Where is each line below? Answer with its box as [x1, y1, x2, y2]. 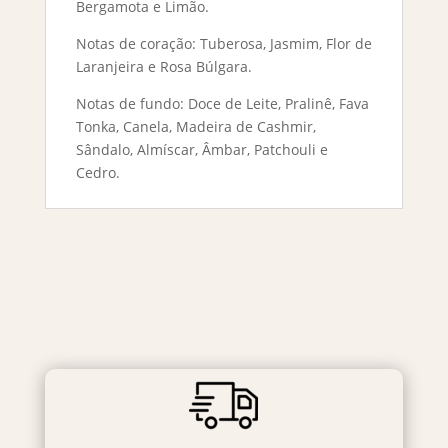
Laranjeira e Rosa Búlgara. [75, 57, 252, 77]
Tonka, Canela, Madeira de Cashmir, [75, 117, 316, 137]
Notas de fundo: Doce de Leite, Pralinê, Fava [75, 94, 369, 114]
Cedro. [75, 163, 120, 183]
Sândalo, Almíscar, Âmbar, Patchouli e [75, 140, 328, 160]
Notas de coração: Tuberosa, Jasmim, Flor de [75, 34, 372, 54]
